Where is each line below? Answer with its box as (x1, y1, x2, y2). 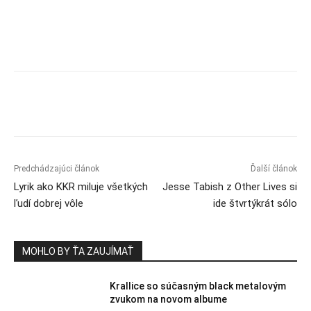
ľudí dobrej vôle (14, 197, 83, 210)
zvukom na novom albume (110, 294, 228, 305)
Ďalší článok (250, 164, 297, 174)
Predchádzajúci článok (14, 164, 99, 174)
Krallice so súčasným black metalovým (110, 280, 287, 292)
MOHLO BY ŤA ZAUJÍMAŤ (22, 246, 134, 258)
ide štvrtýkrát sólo (212, 197, 297, 210)
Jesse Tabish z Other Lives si (162, 180, 297, 194)
